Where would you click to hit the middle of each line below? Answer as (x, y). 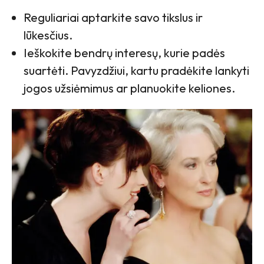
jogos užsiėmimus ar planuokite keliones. (129, 88)
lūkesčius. (48, 35)
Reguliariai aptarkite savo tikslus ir (113, 17)
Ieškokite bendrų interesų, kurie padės (124, 52)
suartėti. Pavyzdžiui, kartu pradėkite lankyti (136, 70)
